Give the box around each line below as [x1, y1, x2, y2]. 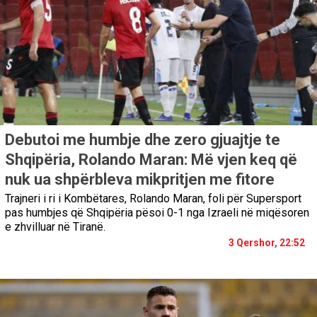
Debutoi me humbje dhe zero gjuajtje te [5, 131, 280, 149]
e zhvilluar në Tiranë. [5, 220, 105, 234]
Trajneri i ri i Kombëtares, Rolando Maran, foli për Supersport [5, 192, 301, 206]
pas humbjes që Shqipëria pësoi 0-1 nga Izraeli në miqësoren [5, 206, 309, 220]
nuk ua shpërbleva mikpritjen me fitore [5, 171, 275, 189]
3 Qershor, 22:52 [229, 237, 305, 249]
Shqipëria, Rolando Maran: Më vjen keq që [5, 151, 297, 169]
